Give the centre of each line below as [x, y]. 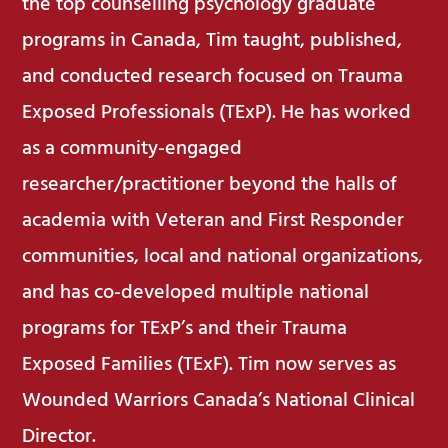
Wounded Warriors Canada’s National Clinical [219, 400]
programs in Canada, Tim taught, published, [212, 40]
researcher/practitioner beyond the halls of [210, 184]
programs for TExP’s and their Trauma [185, 328]
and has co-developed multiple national [196, 292]
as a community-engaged [132, 148]
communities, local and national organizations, [223, 256]
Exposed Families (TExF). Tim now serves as [209, 364]
